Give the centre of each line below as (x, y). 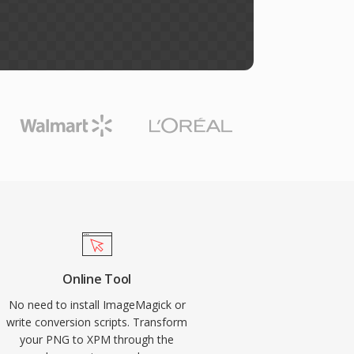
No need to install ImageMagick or (97, 305)
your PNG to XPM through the (97, 339)
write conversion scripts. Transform (97, 322)
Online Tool (97, 279)
